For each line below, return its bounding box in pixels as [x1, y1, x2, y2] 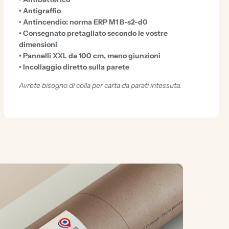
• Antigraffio [18, 6, 61, 15]
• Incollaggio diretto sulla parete [18, 62, 129, 72]
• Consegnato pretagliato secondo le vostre [18, 28, 168, 38]
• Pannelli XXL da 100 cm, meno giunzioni [18, 51, 161, 60]
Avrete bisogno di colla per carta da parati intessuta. [18, 80, 181, 90]
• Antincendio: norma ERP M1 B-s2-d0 [18, 17, 148, 27]
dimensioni [18, 39, 57, 49]
